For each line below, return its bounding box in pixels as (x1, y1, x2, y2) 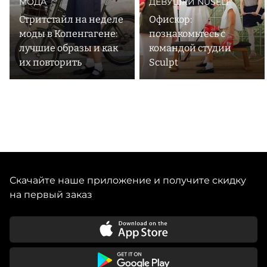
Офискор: (149, 14, 192, 26)
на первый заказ (10, 189, 92, 200)
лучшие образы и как (19, 42, 118, 54)
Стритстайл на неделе (19, 14, 123, 26)
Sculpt (149, 57, 178, 69)
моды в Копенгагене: (19, 28, 117, 40)
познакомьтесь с (149, 28, 225, 40)
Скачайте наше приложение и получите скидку (10, 175, 246, 186)
